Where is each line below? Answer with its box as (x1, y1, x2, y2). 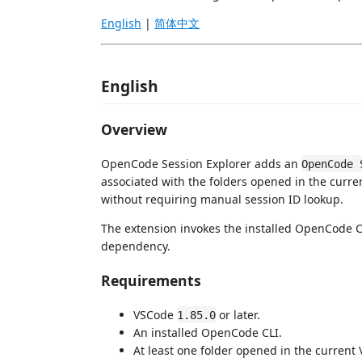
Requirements (101, 271, 201, 290)
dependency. (101, 238, 170, 254)
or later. (216, 306, 260, 322)
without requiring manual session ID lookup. (101, 191, 343, 207)
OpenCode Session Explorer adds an (101, 155, 301, 171)
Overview (101, 120, 167, 139)
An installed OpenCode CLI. (133, 324, 282, 340)
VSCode (133, 306, 177, 322)
